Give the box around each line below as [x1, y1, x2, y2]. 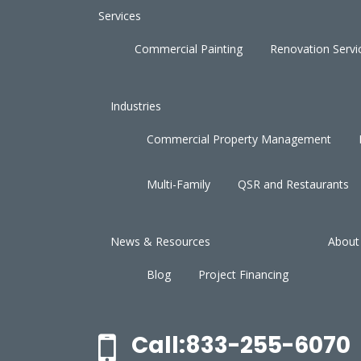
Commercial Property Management [147, 131, 331, 147]
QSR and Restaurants [238, 176, 349, 192]
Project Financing [198, 266, 288, 282]
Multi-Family [147, 176, 210, 192]
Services [98, 7, 141, 23]
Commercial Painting [135, 40, 243, 56]
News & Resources [110, 233, 210, 249]
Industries [110, 98, 161, 114]
